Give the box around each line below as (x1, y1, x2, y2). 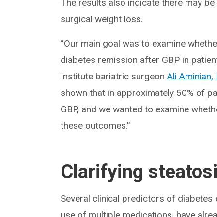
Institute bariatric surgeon (61, 71, 168, 82)
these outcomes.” (61, 120, 131, 132)
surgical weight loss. (61, 14, 143, 25)
